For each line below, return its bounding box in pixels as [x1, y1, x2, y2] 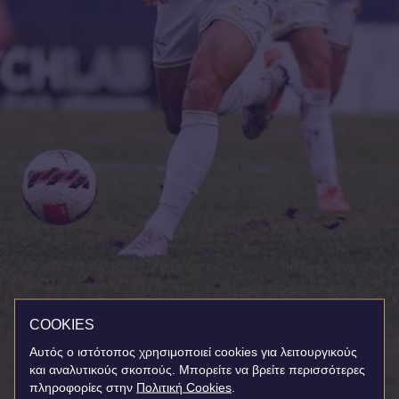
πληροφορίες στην [29, 379, 133, 395]
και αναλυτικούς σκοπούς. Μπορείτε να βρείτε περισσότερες [29, 362, 365, 377]
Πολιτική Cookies [136, 379, 232, 395]
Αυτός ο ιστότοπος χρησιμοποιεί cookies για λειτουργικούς [29, 344, 357, 359]
